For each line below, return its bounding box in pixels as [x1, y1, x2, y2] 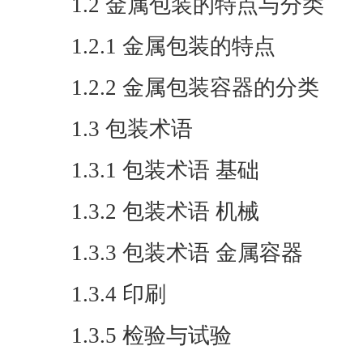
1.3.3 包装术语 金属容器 [71, 241, 303, 265]
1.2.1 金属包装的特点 [71, 34, 275, 58]
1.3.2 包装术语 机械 [71, 199, 259, 224]
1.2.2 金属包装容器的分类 [71, 75, 319, 100]
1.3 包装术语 [71, 117, 193, 141]
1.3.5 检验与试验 [71, 323, 232, 348]
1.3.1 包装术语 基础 [71, 158, 259, 182]
